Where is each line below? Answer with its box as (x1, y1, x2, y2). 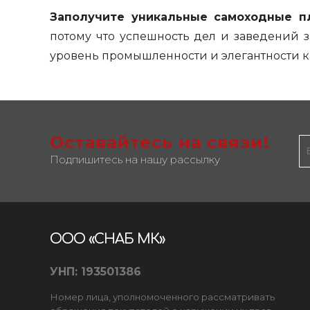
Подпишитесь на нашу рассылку (50, 153, 220, 166)
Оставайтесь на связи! (50, 132, 269, 152)
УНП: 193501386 (50, 265, 141, 278)
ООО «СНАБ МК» (50, 231, 165, 247)
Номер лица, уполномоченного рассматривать (50, 291, 275, 302)
